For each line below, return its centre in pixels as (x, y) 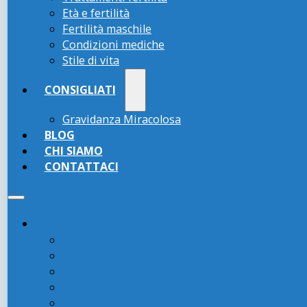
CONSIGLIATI (80, 89)
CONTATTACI (81, 166)
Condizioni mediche (113, 44)
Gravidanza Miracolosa (122, 119)
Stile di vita (91, 60)
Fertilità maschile (107, 28)
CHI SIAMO (73, 150)
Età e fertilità (96, 13)
